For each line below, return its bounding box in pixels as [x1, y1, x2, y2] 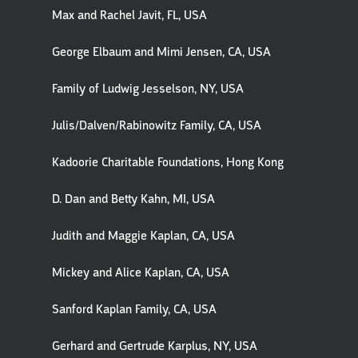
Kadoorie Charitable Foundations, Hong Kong [52, 154, 284, 170]
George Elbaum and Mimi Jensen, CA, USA [52, 44, 271, 60]
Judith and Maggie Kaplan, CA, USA [52, 228, 235, 244]
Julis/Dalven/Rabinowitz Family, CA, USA [52, 117, 261, 133]
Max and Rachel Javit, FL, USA [52, 7, 207, 23]
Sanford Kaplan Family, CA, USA [52, 301, 217, 317]
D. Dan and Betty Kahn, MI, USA [52, 191, 215, 207]
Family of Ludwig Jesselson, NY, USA [52, 81, 244, 97]
